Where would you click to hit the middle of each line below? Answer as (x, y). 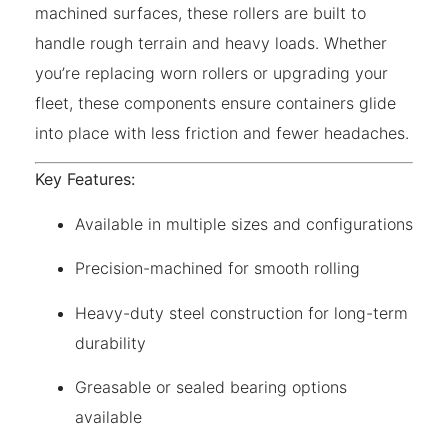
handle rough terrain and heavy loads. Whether (211, 42)
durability (110, 342)
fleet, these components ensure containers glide (215, 102)
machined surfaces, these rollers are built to (200, 12)
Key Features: (85, 179)
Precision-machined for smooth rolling (217, 268)
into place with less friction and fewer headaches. (222, 132)
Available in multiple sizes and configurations (244, 223)
